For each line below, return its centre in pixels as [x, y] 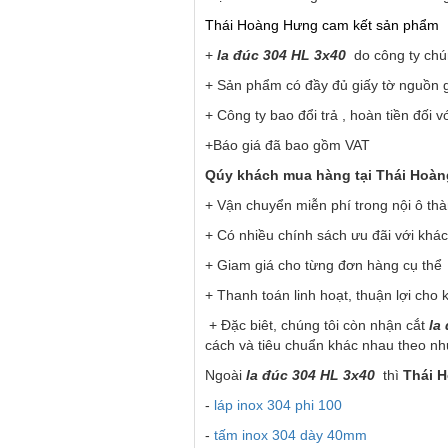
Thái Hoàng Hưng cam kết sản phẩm [324, 25]
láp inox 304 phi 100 [278, 405]
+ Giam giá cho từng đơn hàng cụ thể [323, 265]
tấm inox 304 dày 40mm [290, 435]
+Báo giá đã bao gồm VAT [287, 145]
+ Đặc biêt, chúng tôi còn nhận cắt [319, 325]
